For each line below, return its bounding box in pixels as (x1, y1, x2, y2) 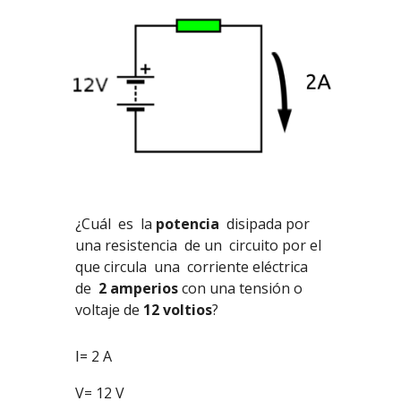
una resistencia (75, 235, 182, 255)
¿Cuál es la (75, 213, 157, 234)
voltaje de (75, 299, 144, 320)
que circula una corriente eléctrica (75, 256, 312, 277)
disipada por (226, 213, 311, 234)
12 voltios (143, 299, 213, 320)
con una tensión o (178, 277, 303, 298)
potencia (156, 213, 224, 234)
